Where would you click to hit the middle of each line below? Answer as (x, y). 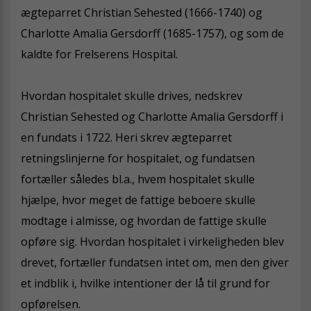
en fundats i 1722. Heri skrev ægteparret (126, 137)
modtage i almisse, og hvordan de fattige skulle (144, 220)
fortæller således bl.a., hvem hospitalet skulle (138, 179)
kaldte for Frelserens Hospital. (99, 54)
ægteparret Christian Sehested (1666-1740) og (142, 12)
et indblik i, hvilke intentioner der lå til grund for (145, 283)
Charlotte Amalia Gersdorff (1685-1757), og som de (152, 33)
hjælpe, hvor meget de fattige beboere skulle (138, 200)
